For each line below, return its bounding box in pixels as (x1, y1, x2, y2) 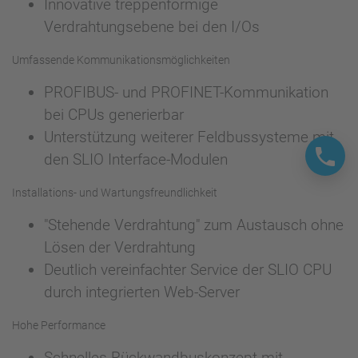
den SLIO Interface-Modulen (44, 150, 232, 169)
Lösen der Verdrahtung (44, 238, 196, 257)
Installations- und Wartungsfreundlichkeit (12, 186, 217, 200)
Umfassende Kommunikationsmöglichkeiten (12, 54, 230, 67)
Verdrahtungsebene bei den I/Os (44, 18, 260, 37)
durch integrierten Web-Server (44, 283, 240, 302)
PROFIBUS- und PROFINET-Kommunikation (44, 83, 328, 102)
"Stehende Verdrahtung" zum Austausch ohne (44, 216, 344, 235)
